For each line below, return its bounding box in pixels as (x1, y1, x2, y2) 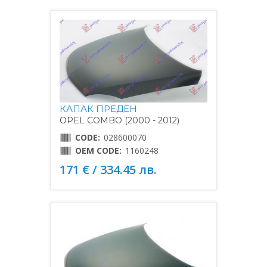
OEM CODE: (75, 145, 122, 157)
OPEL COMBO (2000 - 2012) (60, 115, 179, 126)
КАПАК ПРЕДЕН (60, 103, 137, 115)
